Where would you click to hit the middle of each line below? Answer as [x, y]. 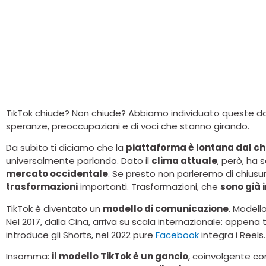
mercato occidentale [57, 174]
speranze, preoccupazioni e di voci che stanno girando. [128, 126]
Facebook [177, 235]
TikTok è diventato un [54, 208]
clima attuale [184, 161]
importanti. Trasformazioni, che [149, 187]
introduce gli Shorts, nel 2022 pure [81, 235]
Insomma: [29, 256]
